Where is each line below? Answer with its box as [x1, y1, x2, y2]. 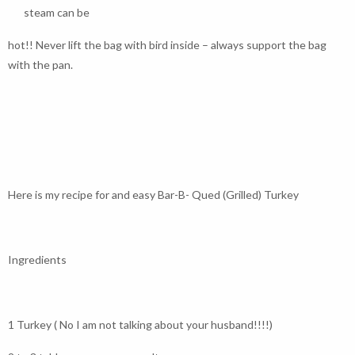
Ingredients [8, 253, 67, 266]
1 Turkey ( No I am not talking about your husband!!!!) [8, 318, 273, 331]
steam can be [24, 6, 90, 19]
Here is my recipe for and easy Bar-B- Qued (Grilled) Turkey [8, 188, 299, 201]
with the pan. [8, 58, 73, 71]
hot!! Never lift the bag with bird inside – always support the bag [8, 38, 326, 52]
